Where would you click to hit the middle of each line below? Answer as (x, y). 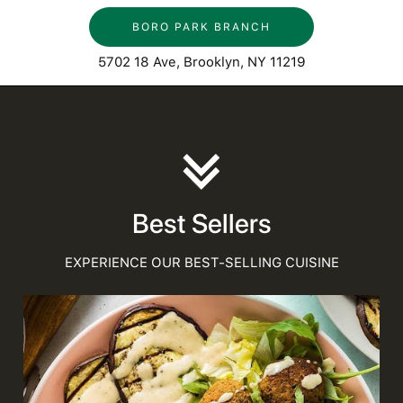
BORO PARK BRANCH (201, 27)
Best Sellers (201, 224)
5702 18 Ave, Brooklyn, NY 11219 (201, 62)
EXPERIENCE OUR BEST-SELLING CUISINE (201, 263)
